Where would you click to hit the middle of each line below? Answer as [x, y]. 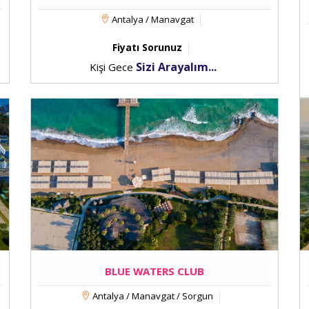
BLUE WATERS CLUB [154, 271]
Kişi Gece [112, 67]
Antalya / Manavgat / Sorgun [152, 296]
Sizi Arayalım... [176, 67]
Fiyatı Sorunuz [147, 47]
